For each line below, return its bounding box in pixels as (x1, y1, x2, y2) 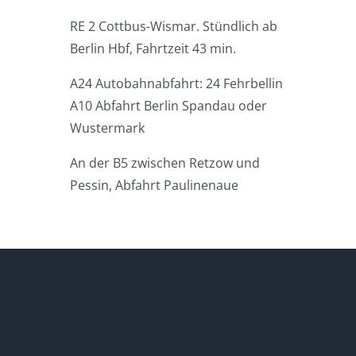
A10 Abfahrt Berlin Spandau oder (70, 96, 267, 114)
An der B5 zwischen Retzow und (70, 153, 260, 172)
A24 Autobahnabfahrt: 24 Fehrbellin (70, 74, 283, 92)
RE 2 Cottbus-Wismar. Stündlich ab (70, 17, 277, 35)
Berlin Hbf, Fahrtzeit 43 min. (70, 39, 236, 57)
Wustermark (70, 118, 145, 137)
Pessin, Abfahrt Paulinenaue (70, 176, 238, 194)
